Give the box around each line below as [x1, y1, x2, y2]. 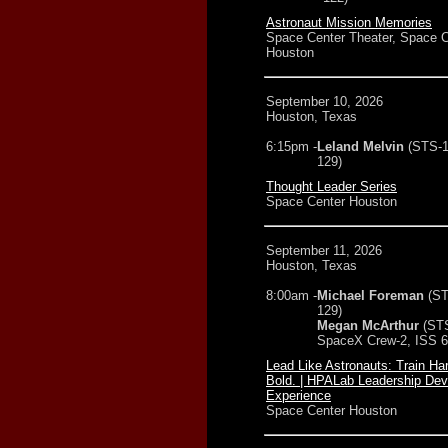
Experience [266, 388, 331, 403]
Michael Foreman [317, 288, 424, 303]
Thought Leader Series [266, 179, 397, 194]
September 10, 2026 [266, 94, 383, 109]
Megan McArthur [317, 318, 419, 333]
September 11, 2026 [266, 243, 382, 258]
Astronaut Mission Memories [266, 15, 432, 30]
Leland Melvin [317, 139, 404, 154]
